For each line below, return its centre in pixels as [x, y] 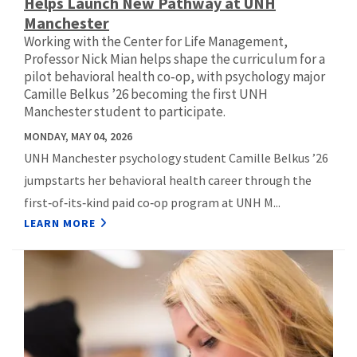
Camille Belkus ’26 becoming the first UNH [146, 94]
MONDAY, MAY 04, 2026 [78, 137]
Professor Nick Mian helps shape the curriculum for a [175, 59]
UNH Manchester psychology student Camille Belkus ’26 [176, 158]
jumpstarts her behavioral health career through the [168, 180]
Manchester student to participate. [125, 112]
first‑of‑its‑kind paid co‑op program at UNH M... [152, 203]
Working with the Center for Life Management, [156, 42]
